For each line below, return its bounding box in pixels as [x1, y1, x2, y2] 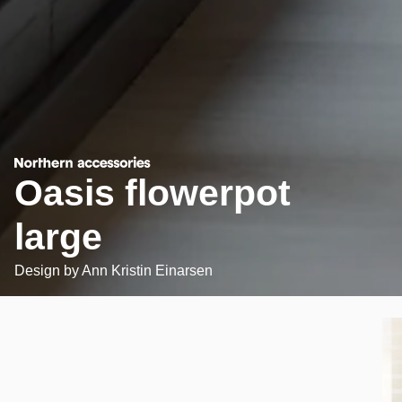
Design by [14, 262, 82, 278]
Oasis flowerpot [14, 171, 291, 214]
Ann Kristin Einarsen [82, 262, 213, 278]
